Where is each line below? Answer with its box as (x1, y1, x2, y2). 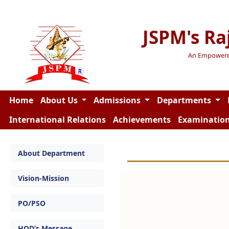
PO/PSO (18, 198, 45, 208)
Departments (156, 95, 213, 106)
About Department (18, 148, 85, 158)
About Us (40, 95, 80, 106)
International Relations (9, 114, 106, 125)
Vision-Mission (18, 173, 69, 183)
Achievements (112, 114, 171, 125)
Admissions (94, 95, 143, 106)
